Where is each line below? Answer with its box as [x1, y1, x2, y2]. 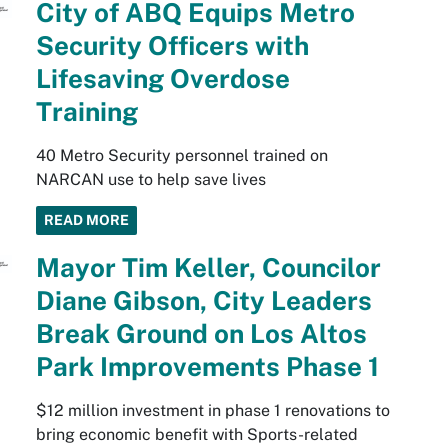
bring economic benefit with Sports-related [35, 425, 358, 445]
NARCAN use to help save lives [35, 170, 266, 190]
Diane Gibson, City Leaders [35, 285, 372, 317]
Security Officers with [35, 30, 309, 62]
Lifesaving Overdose [35, 63, 290, 95]
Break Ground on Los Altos [35, 318, 367, 350]
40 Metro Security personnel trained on [35, 146, 328, 166]
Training [35, 96, 138, 128]
